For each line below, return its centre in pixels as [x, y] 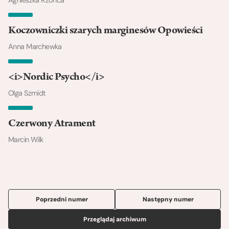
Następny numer [168, 200]
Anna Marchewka [35, 47]
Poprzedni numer [62, 200]
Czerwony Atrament [52, 124]
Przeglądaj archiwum [114, 220]
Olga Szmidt [27, 93]
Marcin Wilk [26, 140]
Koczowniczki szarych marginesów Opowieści [106, 31]
